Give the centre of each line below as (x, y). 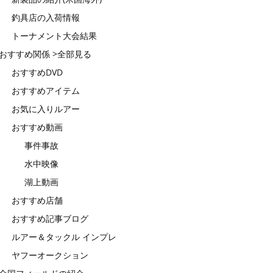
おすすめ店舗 (37, 200)
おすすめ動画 (37, 127)
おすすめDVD (37, 73)
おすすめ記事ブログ (50, 219)
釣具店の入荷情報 (46, 18)
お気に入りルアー (46, 109)
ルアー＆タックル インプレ (64, 237)
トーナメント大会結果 (54, 36)
